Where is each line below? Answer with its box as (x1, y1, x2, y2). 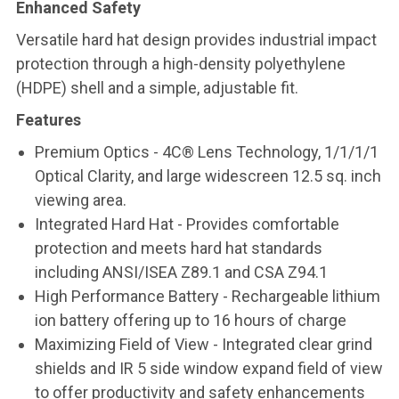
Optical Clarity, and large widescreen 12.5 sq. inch (34, 167, 381, 185)
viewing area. (34, 191, 126, 209)
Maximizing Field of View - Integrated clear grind (34, 335, 372, 354)
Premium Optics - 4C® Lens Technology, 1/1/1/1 (34, 142, 379, 161)
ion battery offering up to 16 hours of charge (34, 311, 346, 330)
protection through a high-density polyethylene (16, 54, 346, 73)
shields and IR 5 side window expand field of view (34, 359, 383, 378)
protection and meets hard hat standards (34, 239, 322, 257)
